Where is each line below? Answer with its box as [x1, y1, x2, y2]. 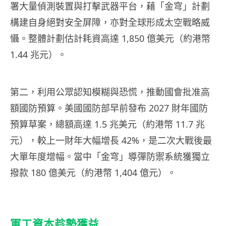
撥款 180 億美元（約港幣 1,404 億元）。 [10, 166, 176, 179]
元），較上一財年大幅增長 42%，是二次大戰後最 [10, 134, 212, 147]
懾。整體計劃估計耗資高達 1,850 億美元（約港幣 [10, 32, 210, 45]
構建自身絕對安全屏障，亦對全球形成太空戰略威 [10, 16, 210, 29]
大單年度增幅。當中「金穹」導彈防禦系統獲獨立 [10, 150, 210, 163]
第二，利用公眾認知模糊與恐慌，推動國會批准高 [10, 86, 210, 98]
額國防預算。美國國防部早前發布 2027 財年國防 [10, 102, 208, 115]
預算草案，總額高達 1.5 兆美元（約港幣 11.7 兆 [10, 118, 205, 131]
